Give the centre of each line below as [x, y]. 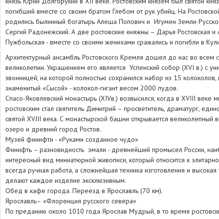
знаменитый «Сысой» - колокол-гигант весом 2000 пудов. [91, 88]
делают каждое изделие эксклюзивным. [66, 180]
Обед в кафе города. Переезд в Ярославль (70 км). [84, 191]
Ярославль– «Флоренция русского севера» [71, 201]
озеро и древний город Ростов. [53, 129]
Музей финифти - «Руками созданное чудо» [72, 139]
